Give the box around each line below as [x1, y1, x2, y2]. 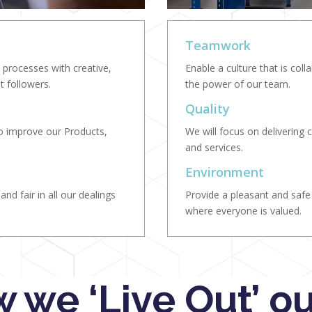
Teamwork [185, 37, 251, 54]
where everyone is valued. [185, 204, 302, 218]
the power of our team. [185, 77, 291, 91]
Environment [185, 164, 265, 181]
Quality [185, 100, 231, 118]
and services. [185, 141, 244, 155]
